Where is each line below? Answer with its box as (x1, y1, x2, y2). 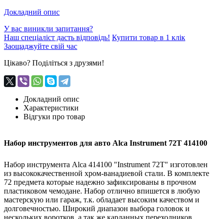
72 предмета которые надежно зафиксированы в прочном (4, 177, 196, 186)
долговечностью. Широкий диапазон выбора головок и (4, 204, 190, 213)
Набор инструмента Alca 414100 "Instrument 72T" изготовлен (4, 160, 208, 169)
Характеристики (23, 104, 79, 112)
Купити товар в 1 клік (112, 33, 185, 42)
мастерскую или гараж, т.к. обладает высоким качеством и (4, 195, 199, 204)
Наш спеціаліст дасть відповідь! (4, 33, 110, 42)
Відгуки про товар (23, 112, 85, 121)
